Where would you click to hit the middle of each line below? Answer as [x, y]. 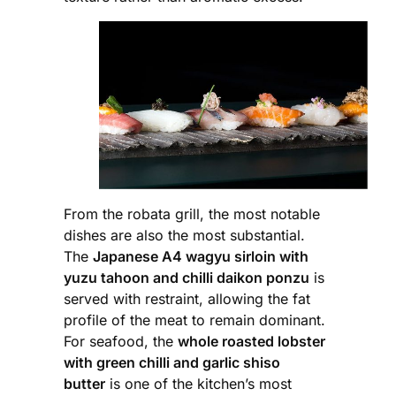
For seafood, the [121, 341]
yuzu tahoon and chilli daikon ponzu [187, 277]
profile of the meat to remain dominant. [194, 320]
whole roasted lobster [251, 341]
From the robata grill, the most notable [192, 213]
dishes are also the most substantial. [184, 235]
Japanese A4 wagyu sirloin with [201, 256]
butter [84, 383]
